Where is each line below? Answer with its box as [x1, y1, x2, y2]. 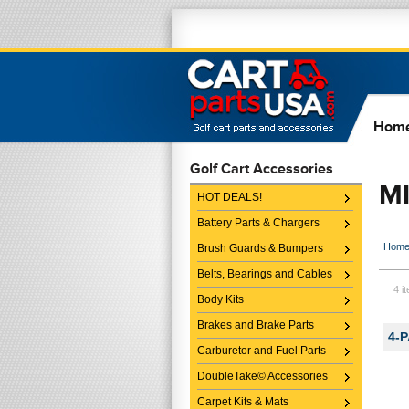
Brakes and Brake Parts [197, 319, 314, 331]
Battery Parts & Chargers [197, 216, 320, 229]
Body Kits [197, 293, 244, 306]
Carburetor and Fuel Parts [197, 344, 326, 357]
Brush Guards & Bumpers [197, 242, 323, 255]
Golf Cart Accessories [190, 160, 333, 177]
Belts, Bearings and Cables [197, 267, 332, 280]
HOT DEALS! [197, 191, 262, 204]
